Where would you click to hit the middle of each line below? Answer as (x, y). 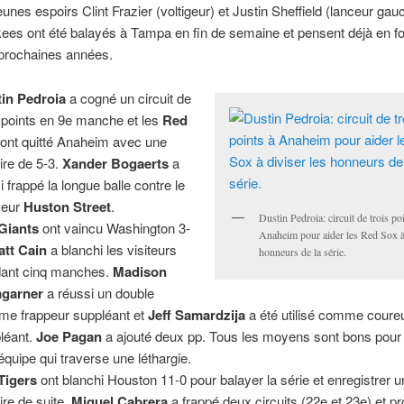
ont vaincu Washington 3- (115, 227)
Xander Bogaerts (118, 163)
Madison (140, 271)
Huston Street (68, 206)
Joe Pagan (69, 336)
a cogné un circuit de (131, 97)
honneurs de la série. (303, 251)
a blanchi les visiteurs (112, 249)
